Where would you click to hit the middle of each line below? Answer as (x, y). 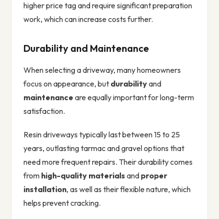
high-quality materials (83, 176)
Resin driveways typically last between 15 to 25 (102, 135)
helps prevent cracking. (62, 203)
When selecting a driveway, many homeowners (102, 70)
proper (154, 176)
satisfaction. (44, 111)
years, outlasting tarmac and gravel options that (104, 148)
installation (45, 189)
